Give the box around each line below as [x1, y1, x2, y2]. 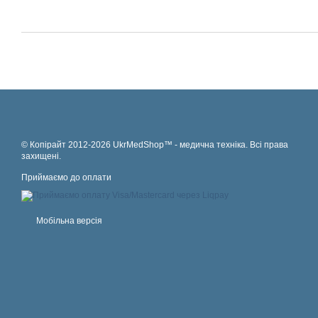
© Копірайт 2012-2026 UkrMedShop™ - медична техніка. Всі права [21, 140, 288, 150]
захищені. [21, 151, 61, 161]
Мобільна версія [34, 216, 102, 226]
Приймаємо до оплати [21, 172, 111, 182]
